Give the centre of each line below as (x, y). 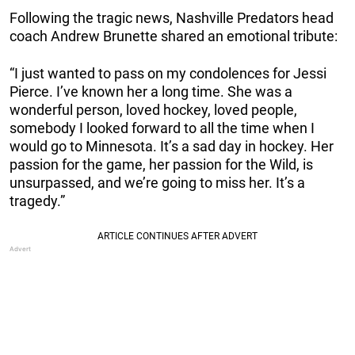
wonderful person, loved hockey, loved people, (153, 110)
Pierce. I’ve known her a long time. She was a (151, 92)
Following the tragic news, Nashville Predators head (172, 18)
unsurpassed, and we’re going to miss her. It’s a (157, 183)
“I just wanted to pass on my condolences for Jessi (168, 74)
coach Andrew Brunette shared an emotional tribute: (174, 36)
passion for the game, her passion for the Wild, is (161, 165)
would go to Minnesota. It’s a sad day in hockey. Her (172, 147)
